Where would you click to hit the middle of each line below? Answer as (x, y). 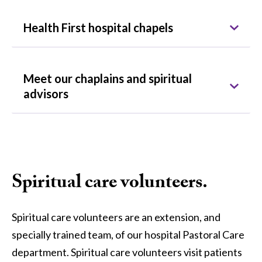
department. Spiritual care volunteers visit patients (127, 252)
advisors (46, 93)
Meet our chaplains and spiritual (108, 78)
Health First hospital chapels (98, 27)
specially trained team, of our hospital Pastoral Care (128, 234)
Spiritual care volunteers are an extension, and (116, 217)
